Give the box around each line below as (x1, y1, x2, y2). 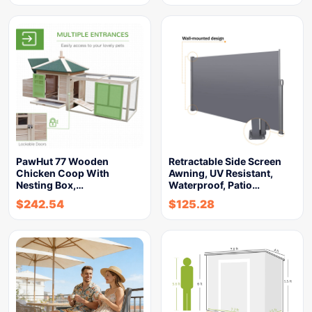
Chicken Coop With (16, 167, 109, 179)
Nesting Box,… (16, 179, 84, 191)
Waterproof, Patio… (169, 179, 260, 191)
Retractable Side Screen (169, 155, 281, 167)
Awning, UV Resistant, (169, 167, 273, 179)
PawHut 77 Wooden (16, 155, 109, 167)
